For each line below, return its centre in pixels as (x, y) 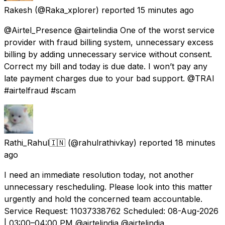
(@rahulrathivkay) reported (120, 142)
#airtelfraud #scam (40, 90)
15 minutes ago (165, 10)
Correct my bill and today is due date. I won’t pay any (106, 66)
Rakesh (18, 10)
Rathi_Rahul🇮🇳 (35, 142)
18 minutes (195, 142)
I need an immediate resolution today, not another (99, 175)
